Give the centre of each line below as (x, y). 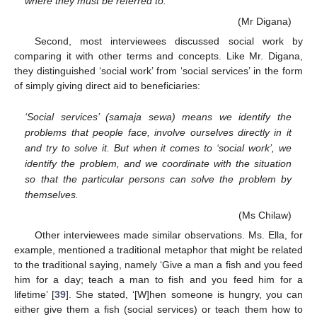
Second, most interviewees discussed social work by (168, 41)
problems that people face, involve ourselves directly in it (158, 132)
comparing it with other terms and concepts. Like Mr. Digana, (158, 56)
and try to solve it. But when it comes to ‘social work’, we (158, 148)
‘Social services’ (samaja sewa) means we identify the (158, 116)
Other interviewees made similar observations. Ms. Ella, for (168, 235)
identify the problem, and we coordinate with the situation (158, 163)
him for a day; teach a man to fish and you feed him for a (158, 279)
